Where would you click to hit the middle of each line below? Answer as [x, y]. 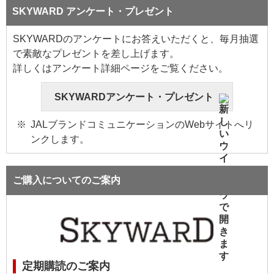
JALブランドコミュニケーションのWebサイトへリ [142, 124]
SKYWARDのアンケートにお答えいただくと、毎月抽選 [136, 39]
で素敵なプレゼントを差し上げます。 [96, 54]
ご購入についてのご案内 [67, 180]
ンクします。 [60, 139]
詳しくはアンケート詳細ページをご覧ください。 [120, 68]
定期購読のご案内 [66, 266]
